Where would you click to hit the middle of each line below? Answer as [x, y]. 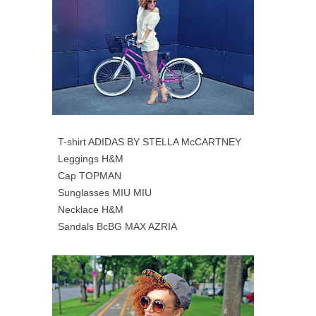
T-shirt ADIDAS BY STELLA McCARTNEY [150, 141]
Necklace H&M [91, 209]
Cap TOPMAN [90, 175]
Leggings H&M [91, 158]
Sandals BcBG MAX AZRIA [117, 226]
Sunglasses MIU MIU [105, 192]
